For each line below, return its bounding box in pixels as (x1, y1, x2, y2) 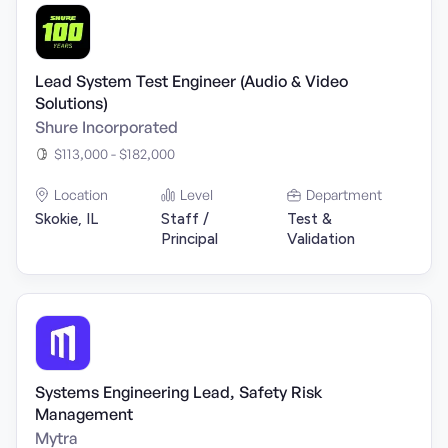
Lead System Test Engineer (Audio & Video (35, 71, 348, 91)
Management (35, 404, 133, 424)
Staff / (161, 210, 209, 228)
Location (54, 186, 108, 203)
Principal (161, 230, 218, 248)
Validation (287, 230, 355, 248)
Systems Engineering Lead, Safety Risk (35, 382, 322, 402)
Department (306, 186, 382, 203)
